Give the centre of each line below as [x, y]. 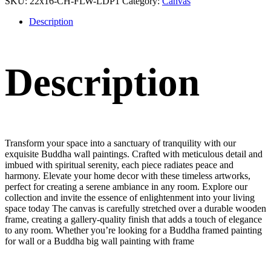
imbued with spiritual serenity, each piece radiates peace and [119, 165]
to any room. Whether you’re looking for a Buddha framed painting [133, 230]
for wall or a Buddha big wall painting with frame [100, 241]
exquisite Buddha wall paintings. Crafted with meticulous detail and [134, 154]
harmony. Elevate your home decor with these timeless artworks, [128, 175]
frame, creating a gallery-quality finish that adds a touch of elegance [133, 219]
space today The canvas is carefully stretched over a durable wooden [135, 208]
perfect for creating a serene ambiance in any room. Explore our [126, 186]
